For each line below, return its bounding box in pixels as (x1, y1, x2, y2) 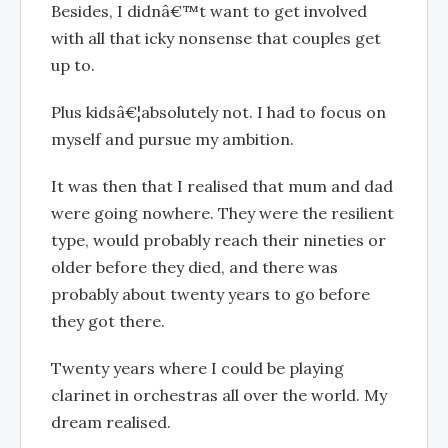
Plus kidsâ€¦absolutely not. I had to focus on (51, 101, 386, 122)
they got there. (51, 310, 165, 331)
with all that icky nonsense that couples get (51, 27, 381, 48)
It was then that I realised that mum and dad (51, 175, 393, 196)
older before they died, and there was (51, 256, 338, 277)
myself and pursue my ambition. (51, 128, 294, 149)
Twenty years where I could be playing (51, 357, 344, 378)
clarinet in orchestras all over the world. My (51, 384, 387, 405)
